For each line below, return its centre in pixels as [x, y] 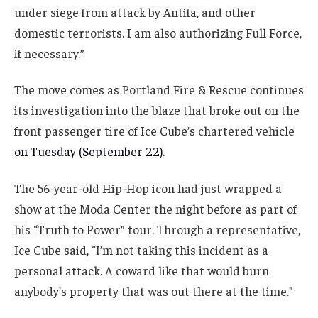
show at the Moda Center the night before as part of [155, 209]
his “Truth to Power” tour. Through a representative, [157, 230]
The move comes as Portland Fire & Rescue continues [159, 90]
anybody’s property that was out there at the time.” [154, 291]
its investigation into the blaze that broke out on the [157, 110]
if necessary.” [49, 53]
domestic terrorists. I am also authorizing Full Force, [158, 32]
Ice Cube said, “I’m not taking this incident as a [141, 250]
